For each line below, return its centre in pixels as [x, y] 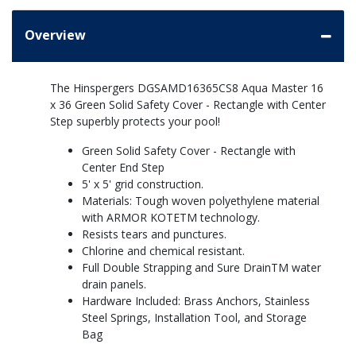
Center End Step [123, 168]
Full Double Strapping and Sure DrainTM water [201, 268]
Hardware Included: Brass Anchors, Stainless [196, 301]
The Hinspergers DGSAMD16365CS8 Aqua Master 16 [187, 88]
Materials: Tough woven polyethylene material [201, 201]
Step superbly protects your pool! [135, 122]
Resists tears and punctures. [154, 234]
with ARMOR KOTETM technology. [171, 218]
